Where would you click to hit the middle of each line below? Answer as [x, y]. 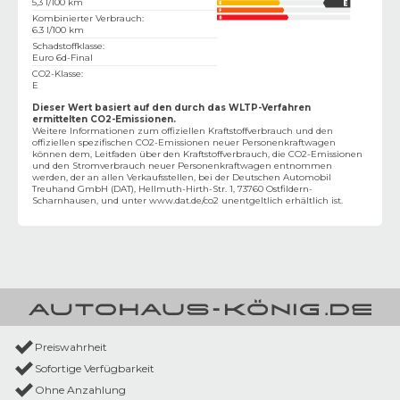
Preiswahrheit [71, 347]
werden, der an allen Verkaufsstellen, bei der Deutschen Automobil [182, 177]
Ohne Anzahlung [80, 390]
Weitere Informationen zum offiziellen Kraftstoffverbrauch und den [183, 130]
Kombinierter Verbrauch [87, 18]
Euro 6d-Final [62, 57]
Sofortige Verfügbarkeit [95, 369]
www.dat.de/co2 [184, 200]
